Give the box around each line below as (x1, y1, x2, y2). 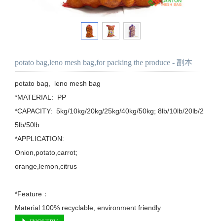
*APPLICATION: (15, 135, 66, 143)
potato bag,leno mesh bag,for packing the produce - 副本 (15, 58, 192, 67)
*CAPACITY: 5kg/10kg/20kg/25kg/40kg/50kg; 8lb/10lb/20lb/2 (15, 107, 204, 115)
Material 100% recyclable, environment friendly (15, 204, 161, 212)
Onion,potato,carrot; (15, 148, 77, 157)
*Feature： (15, 190, 49, 198)
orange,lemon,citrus (15, 162, 77, 171)
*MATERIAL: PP (15, 93, 66, 102)
